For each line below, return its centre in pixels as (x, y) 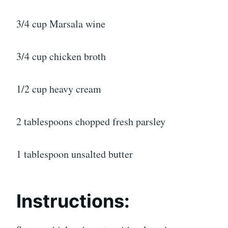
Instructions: (73, 201)
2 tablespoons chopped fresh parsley (91, 122)
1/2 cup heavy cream (59, 89)
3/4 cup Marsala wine (61, 24)
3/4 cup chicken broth (61, 56)
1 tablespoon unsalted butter (75, 154)
